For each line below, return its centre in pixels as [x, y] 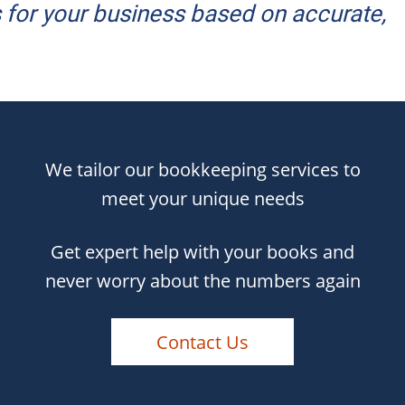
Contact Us [202, 341]
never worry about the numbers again [202, 280]
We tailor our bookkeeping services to [202, 170]
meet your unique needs [202, 198]
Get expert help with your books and [202, 251]
